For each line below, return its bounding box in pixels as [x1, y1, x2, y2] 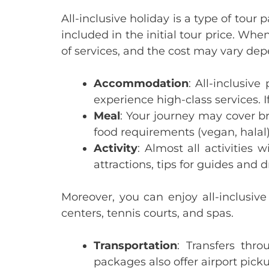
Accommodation [94, 77, 189, 90]
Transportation [94, 239, 177, 252]
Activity [94, 142, 138, 155]
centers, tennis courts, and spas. [61, 207, 234, 220]
